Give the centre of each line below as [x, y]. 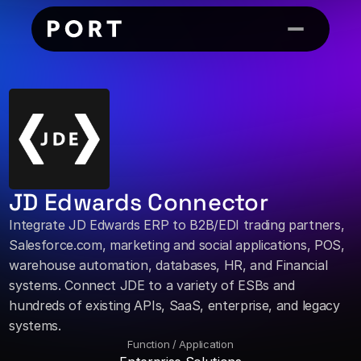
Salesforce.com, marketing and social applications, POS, [177, 245]
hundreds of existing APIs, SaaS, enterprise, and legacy [174, 305]
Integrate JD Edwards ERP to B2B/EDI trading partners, [177, 225]
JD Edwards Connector [139, 202]
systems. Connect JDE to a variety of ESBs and [152, 285]
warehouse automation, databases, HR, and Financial [168, 265]
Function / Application [180, 344]
